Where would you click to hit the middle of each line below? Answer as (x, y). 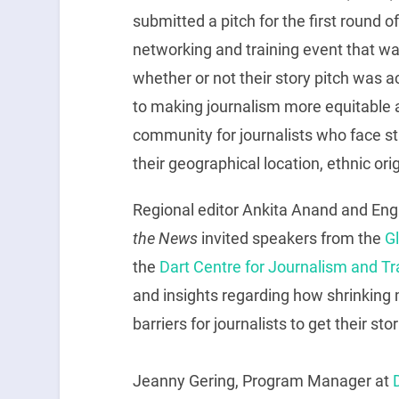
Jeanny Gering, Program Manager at (262, 380)
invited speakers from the (291, 238)
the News (165, 238)
